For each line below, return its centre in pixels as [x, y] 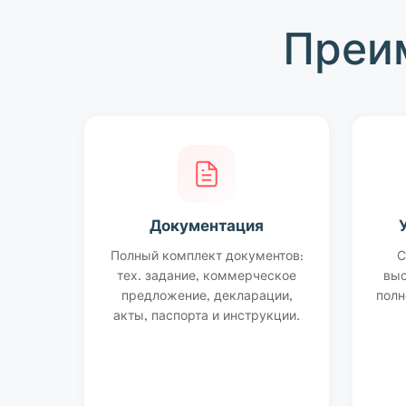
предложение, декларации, [207, 297]
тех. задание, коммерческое [207, 277]
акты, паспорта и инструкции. [207, 317]
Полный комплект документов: [207, 257]
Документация [207, 228]
